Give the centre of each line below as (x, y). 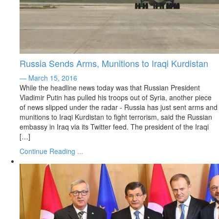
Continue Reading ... (51, 151)
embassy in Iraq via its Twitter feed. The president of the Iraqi (114, 127)
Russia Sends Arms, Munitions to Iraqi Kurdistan (114, 63)
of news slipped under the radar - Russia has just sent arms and (119, 107)
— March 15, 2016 (48, 78)
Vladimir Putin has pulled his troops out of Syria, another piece (116, 97)
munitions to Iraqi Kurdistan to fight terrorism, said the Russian (116, 117)
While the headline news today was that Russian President (110, 88)
